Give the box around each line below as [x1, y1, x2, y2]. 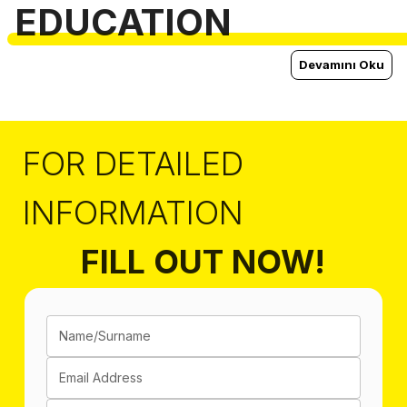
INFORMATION [23, 193, 243, 233]
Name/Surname [59, 328, 151, 343]
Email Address [59, 370, 143, 385]
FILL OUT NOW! [81, 242, 326, 282]
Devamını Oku [299, 57, 384, 72]
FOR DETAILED [23, 144, 243, 184]
